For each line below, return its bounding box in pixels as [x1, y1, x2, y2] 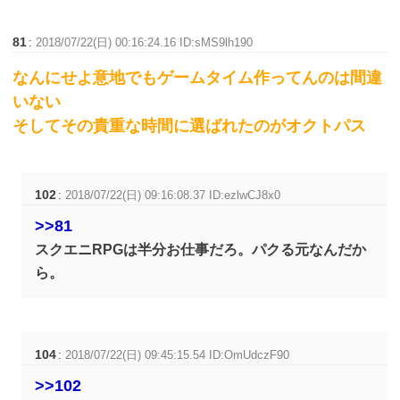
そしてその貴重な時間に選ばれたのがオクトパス [12, 117, 367, 136]
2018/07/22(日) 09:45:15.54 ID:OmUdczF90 [65, 348, 290, 362]
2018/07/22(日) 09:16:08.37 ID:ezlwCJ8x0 [65, 188, 281, 203]
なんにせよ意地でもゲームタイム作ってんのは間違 [12, 69, 383, 87]
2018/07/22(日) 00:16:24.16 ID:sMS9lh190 [36, 36, 254, 50]
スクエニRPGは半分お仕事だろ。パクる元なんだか [35, 242, 367, 258]
